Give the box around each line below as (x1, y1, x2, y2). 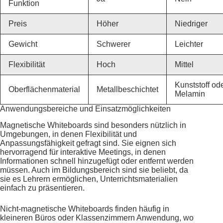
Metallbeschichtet (97, 85, 158, 94)
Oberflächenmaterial (8, 85, 80, 94)
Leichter (175, 40, 203, 49)
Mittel (175, 60, 194, 69)
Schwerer (97, 40, 130, 49)
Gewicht (8, 40, 37, 49)
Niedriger (175, 19, 208, 28)
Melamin (175, 90, 205, 99)
